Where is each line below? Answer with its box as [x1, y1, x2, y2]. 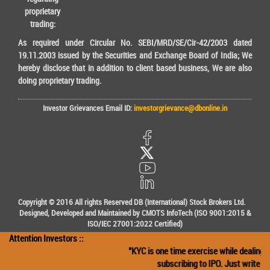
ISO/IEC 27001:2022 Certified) [87, 218, 183, 230]
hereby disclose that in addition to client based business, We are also [18, 62, 252, 74]
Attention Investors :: [9, 232, 84, 245]
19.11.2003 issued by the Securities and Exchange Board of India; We [18, 49, 252, 61]
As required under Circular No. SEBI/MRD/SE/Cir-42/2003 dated [18, 37, 252, 49]
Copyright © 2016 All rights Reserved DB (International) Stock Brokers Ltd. [17, 196, 253, 208]
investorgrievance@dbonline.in [132, 102, 227, 114]
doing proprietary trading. [18, 75, 101, 87]
